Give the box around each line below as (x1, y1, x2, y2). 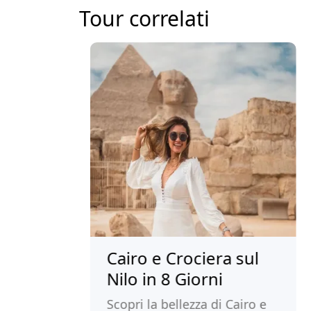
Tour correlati (79, 4, 210, 33)
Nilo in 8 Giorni (62, 267, 178, 290)
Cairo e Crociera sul (62, 246, 215, 269)
